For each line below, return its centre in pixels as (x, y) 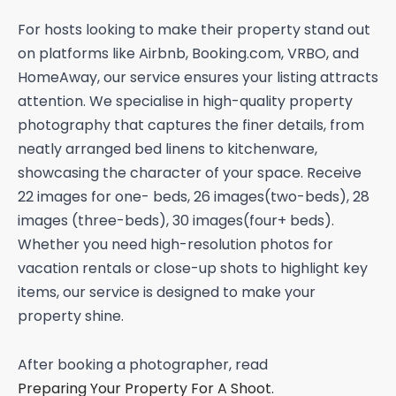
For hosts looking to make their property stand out (194, 30)
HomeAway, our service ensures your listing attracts (198, 78)
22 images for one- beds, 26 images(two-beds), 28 (194, 197)
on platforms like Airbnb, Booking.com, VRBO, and (188, 54)
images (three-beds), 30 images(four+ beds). (176, 221)
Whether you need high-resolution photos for (175, 245)
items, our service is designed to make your (167, 293)
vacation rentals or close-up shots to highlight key (193, 269)
